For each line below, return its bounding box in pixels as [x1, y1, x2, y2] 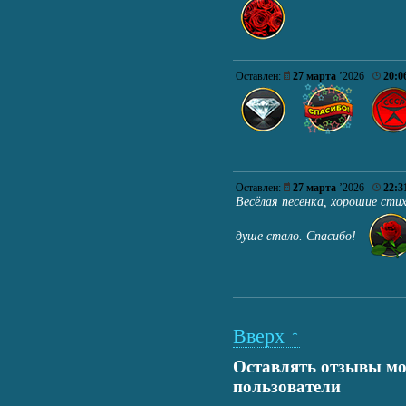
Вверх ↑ [233, 324, 300, 348]
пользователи [233, 377, 341, 397]
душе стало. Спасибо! [236, 228, 363, 243]
